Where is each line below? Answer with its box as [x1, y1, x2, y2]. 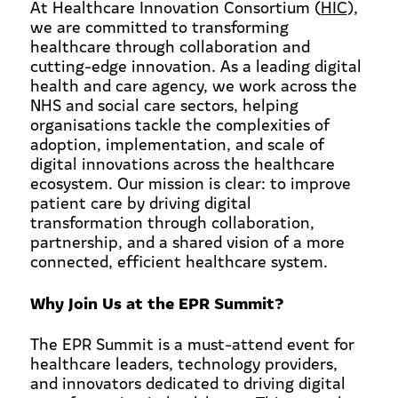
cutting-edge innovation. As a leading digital [29, 54, 362, 76]
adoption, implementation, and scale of [29, 132, 324, 155]
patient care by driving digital [29, 191, 251, 213]
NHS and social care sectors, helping [29, 93, 298, 115]
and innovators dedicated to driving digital [29, 371, 346, 394]
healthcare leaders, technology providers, [29, 352, 338, 374]
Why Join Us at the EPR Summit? [29, 290, 284, 314]
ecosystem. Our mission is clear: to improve [29, 171, 351, 194]
